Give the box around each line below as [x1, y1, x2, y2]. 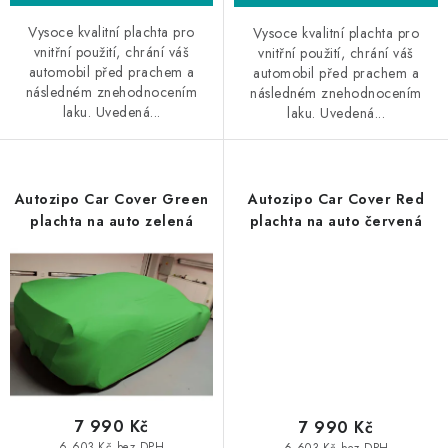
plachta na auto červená [249, 211, 423, 232]
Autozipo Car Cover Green [14, 189, 209, 210]
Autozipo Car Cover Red [248, 189, 424, 210]
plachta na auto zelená [30, 211, 193, 232]
